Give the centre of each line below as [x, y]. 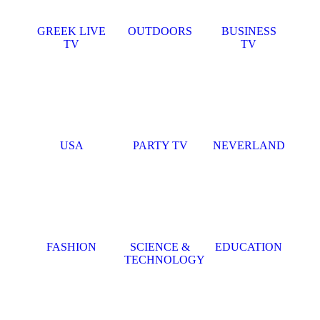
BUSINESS [249, 31]
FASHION [71, 247]
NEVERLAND [249, 145]
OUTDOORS [160, 31]
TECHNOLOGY [165, 260]
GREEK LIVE [71, 31]
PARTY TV [160, 145]
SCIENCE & [160, 247]
